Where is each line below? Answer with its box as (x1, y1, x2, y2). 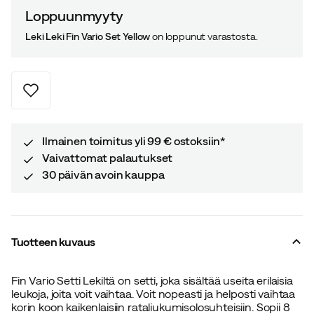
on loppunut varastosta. (150, 30, 258, 42)
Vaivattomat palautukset (42, 151, 173, 164)
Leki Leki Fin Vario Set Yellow (25, 30, 151, 42)
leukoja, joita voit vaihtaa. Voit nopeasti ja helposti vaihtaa (11, 287, 296, 300)
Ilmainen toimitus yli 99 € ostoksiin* (42, 134, 226, 147)
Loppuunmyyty (25, 7, 123, 24)
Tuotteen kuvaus (11, 235, 95, 248)
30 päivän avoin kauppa (42, 168, 165, 181)
